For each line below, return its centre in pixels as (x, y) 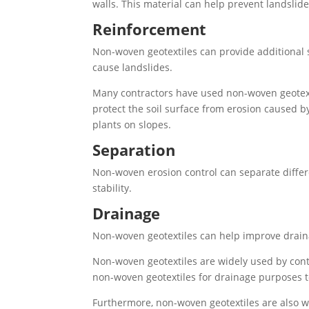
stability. (112, 188)
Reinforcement (150, 29)
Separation (134, 150)
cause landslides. (133, 68)
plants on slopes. (132, 125)
